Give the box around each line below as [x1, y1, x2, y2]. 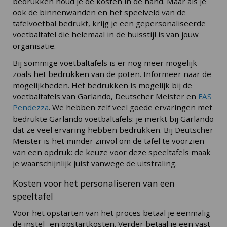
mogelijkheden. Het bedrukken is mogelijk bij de [13, 80, 192, 91]
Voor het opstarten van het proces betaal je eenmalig [13, 207, 210, 218]
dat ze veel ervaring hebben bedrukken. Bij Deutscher [13, 125, 213, 135]
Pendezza [13, 102, 49, 113]
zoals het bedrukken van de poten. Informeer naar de [13, 69, 211, 80]
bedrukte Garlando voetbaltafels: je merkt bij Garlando [13, 113, 214, 124]
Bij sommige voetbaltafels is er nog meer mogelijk [13, 58, 197, 68]
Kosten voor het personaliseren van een [13, 178, 175, 190]
